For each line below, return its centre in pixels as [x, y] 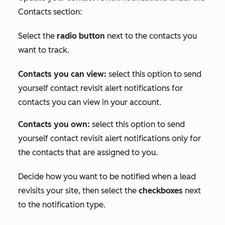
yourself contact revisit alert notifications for [100, 88]
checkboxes [162, 191]
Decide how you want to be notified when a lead [107, 177]
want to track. [44, 50]
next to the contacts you [152, 36]
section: [67, 12]
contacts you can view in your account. [90, 102]
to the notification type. [62, 205]
